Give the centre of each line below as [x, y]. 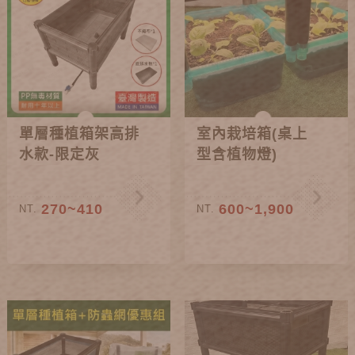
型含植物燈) [237, 155]
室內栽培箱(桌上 [252, 134]
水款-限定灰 [60, 155]
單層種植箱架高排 [80, 134]
